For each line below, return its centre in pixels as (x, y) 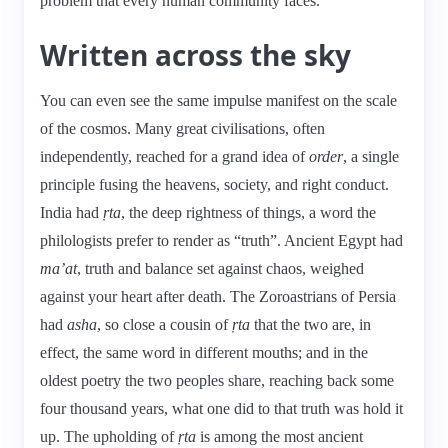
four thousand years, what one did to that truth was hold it (221, 408)
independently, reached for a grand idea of (174, 156)
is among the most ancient (279, 436)
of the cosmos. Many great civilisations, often (182, 128)
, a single (371, 156)
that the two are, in (310, 324)
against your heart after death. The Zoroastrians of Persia (218, 296)
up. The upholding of (109, 436)
